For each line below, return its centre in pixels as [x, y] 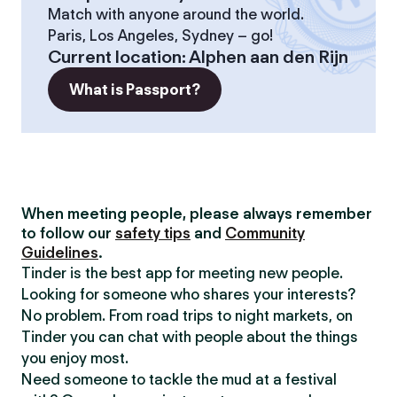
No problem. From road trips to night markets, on [187, 315]
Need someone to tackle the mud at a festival [179, 379]
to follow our [68, 233]
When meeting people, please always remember [197, 214]
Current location [115, 57]
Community [265, 233]
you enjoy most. [75, 358]
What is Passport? [135, 90]
